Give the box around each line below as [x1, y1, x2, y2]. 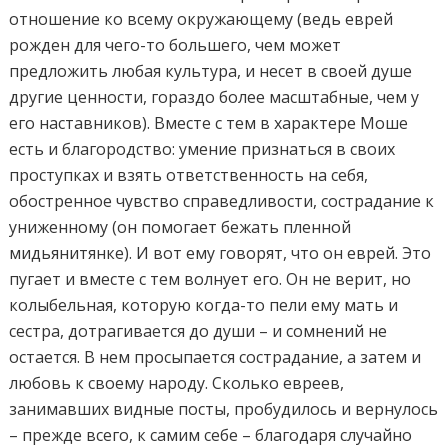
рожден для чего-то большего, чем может [9, 33, 342, 56]
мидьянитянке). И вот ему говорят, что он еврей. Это [9, 241, 432, 264]
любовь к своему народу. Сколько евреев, [9, 371, 345, 394]
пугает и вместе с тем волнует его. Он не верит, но [9, 267, 412, 290]
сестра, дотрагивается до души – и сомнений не [9, 319, 388, 342]
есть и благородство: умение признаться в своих [9, 137, 396, 160]
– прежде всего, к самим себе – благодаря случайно [9, 423, 413, 446]
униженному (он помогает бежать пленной [9, 215, 352, 238]
